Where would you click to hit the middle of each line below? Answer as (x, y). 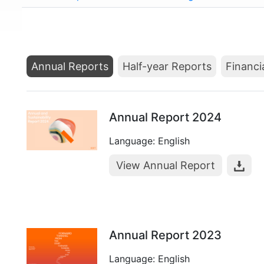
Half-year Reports (167, 66)
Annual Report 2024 (165, 117)
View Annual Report (166, 165)
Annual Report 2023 (165, 235)
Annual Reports (70, 66)
